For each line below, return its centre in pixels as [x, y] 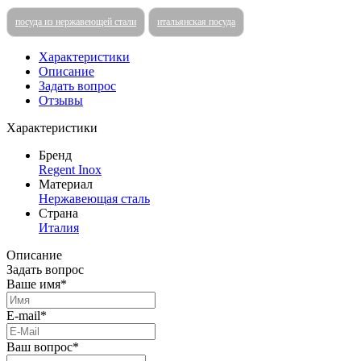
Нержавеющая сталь [94, 198]
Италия [59, 227]
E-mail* [27, 315]
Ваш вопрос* [43, 346]
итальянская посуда [196, 21]
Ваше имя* [37, 284]
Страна [58, 213]
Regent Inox [70, 169]
